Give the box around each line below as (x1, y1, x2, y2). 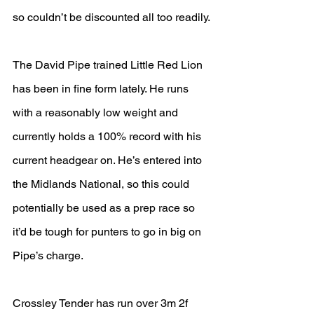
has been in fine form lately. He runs (13, 82, 191, 95)
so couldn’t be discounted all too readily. (13, 11, 210, 24)
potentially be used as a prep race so (13, 201, 198, 214)
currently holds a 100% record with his (13, 130, 204, 143)
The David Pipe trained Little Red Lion (13, 58, 205, 71)
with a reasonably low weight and (13, 106, 181, 119)
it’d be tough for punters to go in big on (13, 225, 204, 238)
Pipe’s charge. (13, 249, 83, 262)
